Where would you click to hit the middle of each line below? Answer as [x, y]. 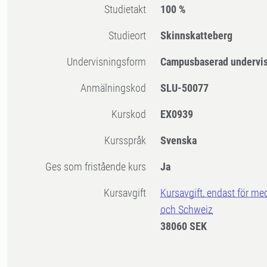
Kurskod [132, 114]
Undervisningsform [110, 62]
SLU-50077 [185, 88]
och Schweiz [187, 210]
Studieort [130, 36]
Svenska [179, 141]
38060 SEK [184, 226]
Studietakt [128, 10]
